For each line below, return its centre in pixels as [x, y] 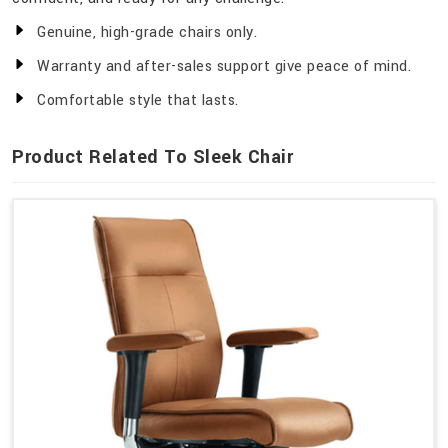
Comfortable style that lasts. [138, 101]
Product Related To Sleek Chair [152, 157]
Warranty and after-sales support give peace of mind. [224, 67]
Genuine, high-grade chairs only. [147, 33]
